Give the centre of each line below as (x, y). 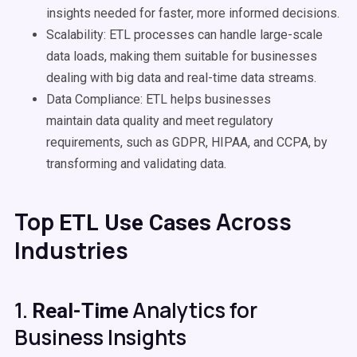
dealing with (81, 78)
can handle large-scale (259, 35)
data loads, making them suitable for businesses (182, 56)
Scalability (75, 35)
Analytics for (193, 310)
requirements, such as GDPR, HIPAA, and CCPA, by (187, 142)
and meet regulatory (216, 121)
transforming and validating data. (136, 164)
